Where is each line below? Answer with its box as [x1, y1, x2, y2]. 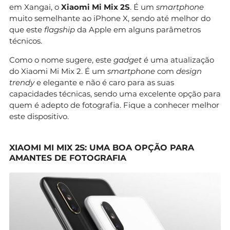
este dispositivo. [9, 111, 69, 121]
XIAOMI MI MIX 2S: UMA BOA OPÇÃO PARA [9, 142, 194, 152]
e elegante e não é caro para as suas [36, 77, 174, 87]
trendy [9, 77, 36, 87]
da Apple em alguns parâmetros [75, 24, 201, 34]
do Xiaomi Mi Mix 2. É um [9, 66, 107, 76]
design [176, 66, 202, 76]
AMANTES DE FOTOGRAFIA [9, 152, 126, 163]
